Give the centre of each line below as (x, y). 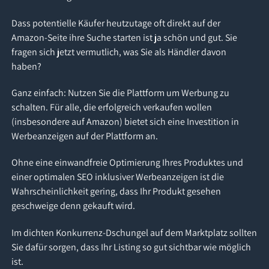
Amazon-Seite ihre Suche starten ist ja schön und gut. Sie (125, 37)
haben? (27, 66)
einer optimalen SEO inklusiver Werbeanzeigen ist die (118, 177)
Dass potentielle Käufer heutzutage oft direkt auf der (116, 23)
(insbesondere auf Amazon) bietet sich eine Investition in (125, 121)
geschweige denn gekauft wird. (74, 206)
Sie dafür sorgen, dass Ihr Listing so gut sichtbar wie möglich (131, 247)
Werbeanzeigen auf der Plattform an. (85, 136)
